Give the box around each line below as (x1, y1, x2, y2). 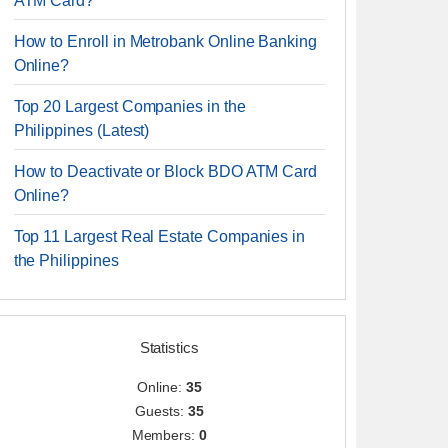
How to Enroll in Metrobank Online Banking (13, 33, 317, 50)
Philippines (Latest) (13, 122, 150, 139)
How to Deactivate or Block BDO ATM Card (13, 163, 318, 180)
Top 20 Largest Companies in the (13, 98, 246, 115)
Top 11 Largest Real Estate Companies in (13, 228, 306, 245)
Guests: (135, 403, 188, 419)
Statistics (139, 339, 199, 356)
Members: (131, 427, 200, 443)
